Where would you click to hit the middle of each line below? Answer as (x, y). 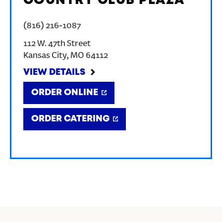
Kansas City (45, 56)
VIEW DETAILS (54, 72)
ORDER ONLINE (64, 93)
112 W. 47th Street (57, 44)
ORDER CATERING (70, 119)
